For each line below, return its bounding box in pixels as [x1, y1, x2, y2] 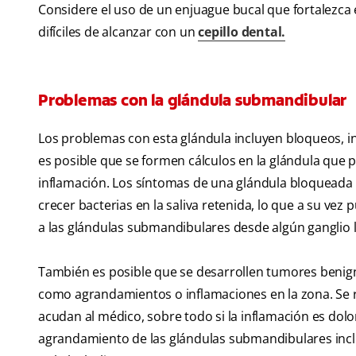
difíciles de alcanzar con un [38, 23, 199, 41]
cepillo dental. [198, 23, 286, 41]
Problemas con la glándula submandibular [38, 90, 347, 111]
